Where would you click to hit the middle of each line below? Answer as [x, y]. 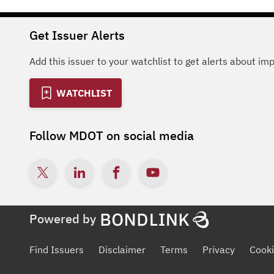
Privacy [219, 250]
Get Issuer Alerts [77, 35]
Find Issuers [57, 250]
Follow [49, 135]
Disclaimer [122, 250]
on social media [149, 135]
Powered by [63, 219]
